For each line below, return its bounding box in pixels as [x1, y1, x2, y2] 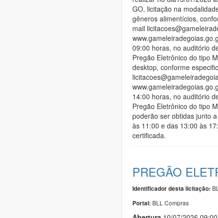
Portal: [132, 199, 152, 207]
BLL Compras [152, 198, 189, 207]
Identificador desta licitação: [132, 184, 211, 193]
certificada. [132, 130, 166, 140]
